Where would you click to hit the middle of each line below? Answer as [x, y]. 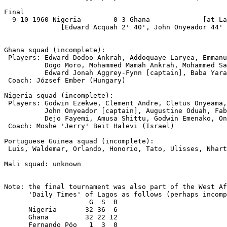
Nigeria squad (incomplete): [59, 96]
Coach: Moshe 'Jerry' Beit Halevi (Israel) [89, 126]
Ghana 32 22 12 [61, 217]
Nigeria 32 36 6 [61, 210]
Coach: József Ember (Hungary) [65, 81]
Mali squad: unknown [43, 164]
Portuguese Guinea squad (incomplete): [79, 141]
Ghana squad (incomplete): [55, 50]
